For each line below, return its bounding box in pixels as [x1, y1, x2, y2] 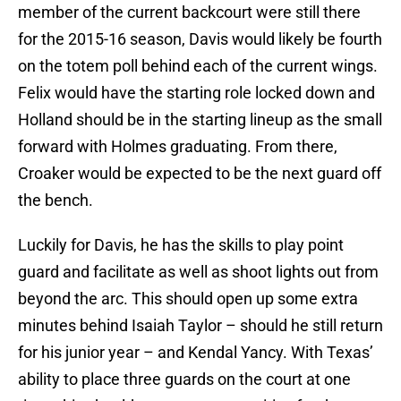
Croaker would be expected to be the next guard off [18, 164, 381, 183]
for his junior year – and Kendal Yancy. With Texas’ [18, 343, 373, 363]
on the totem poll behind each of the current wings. [18, 56, 378, 76]
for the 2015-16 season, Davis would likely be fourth [18, 30, 382, 49]
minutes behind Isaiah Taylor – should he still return [18, 316, 383, 336]
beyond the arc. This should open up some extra [18, 289, 358, 309]
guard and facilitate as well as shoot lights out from [18, 262, 379, 282]
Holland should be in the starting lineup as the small [18, 110, 382, 130]
